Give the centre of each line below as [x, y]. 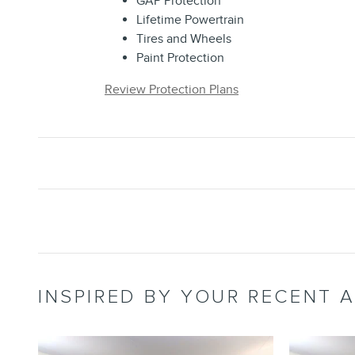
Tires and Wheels [184, 38]
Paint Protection [180, 57]
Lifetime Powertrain [190, 19]
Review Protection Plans [172, 89]
